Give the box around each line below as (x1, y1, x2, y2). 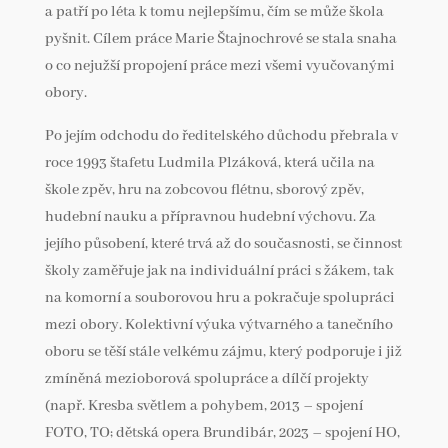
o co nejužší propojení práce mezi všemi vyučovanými (44, 56, 395, 75)
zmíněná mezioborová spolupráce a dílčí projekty (44, 369, 369, 388)
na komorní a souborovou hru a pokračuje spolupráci (44, 288, 395, 307)
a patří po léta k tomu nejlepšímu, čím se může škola (44, 2, 384, 21)
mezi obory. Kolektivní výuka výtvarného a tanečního (44, 315, 393, 334)
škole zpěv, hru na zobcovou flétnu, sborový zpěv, (44, 180, 364, 199)
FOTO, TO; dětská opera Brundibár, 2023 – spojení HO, (44, 423, 400, 442)
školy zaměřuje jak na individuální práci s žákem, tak (44, 261, 394, 280)
